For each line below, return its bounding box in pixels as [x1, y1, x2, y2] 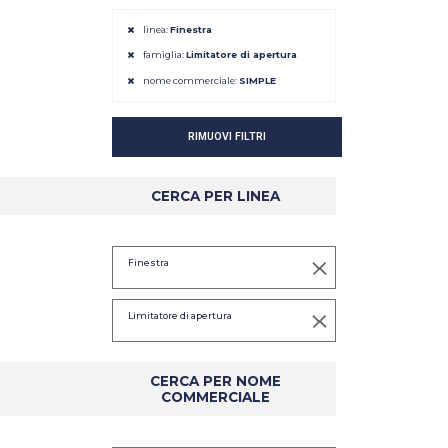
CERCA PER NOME [149, 372, 281, 389]
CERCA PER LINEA [150, 187, 280, 204]
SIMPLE [239, 74, 276, 86]
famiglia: [143, 49, 186, 61]
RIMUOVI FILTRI [188, 129, 266, 143]
